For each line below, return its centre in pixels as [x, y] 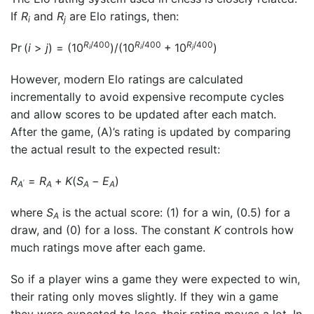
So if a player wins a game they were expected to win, [155, 279]
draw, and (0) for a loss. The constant [112, 230]
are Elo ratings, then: [122, 16]
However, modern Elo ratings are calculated [127, 80]
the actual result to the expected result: [115, 150]
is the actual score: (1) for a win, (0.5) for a [175, 213]
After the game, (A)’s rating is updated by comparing [151, 132]
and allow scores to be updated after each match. [143, 115]
